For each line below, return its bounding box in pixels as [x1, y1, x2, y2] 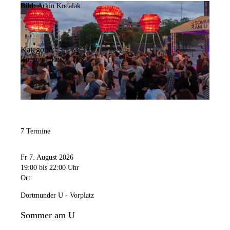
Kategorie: [21, 45, 54, 54]
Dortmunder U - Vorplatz [21, 191, 94, 200]
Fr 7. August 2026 [21, 154, 73, 162]
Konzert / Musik [21, 55, 68, 63]
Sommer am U [21, 210, 75, 221]
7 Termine [21, 127, 50, 135]
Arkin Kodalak [37, 2, 81, 10]
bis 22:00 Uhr [39, 164, 79, 172]
